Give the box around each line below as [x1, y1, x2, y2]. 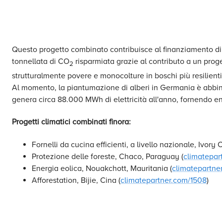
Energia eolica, [32, 163, 86, 173]
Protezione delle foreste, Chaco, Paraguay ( [32, 151, 183, 162]
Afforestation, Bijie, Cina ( [32, 175, 120, 185]
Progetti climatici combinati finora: [12, 117, 131, 127]
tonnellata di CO [12, 56, 69, 66]
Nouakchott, [86, 163, 130, 173]
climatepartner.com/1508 [120, 175, 207, 185]
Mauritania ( [130, 163, 172, 173]
